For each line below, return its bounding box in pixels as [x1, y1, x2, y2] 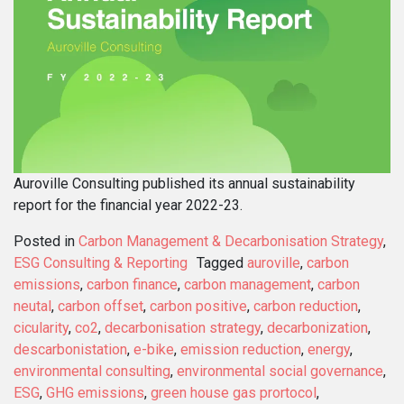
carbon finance [87, 275, 178, 293]
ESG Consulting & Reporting [14, 253, 188, 271]
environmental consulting [14, 362, 170, 380]
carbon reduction [253, 297, 358, 315]
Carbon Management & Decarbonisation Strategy [78, 232, 383, 250]
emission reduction [180, 340, 301, 358]
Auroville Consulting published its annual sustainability [14, 174, 355, 192]
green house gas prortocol [151, 383, 317, 401]
